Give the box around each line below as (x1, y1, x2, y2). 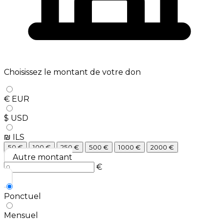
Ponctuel (4, 191, 41, 201)
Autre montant (13, 152, 72, 162)
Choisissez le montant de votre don (4, 67, 141, 77)
